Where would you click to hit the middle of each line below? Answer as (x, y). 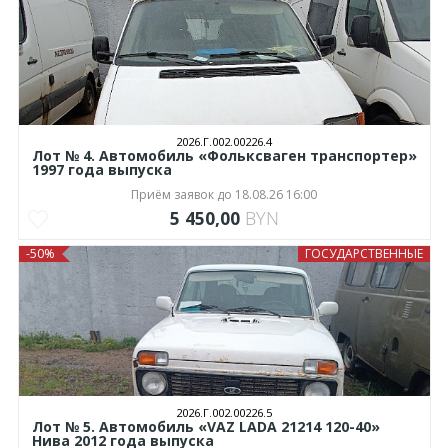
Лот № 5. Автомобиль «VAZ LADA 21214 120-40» (205, 427)
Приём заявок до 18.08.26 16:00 (224, 195)
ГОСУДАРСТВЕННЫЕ (363, 254)
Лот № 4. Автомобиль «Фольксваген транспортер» (224, 156)
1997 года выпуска (101, 170)
